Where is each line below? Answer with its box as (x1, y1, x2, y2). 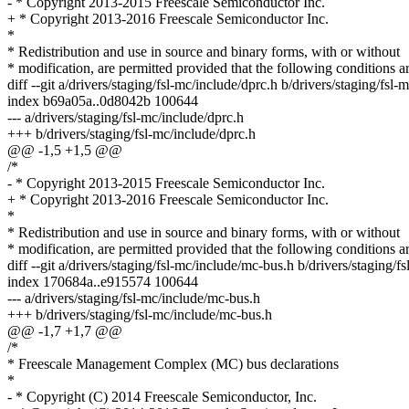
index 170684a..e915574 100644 (7, 274, 198, 290)
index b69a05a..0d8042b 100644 (7, 93, 198, 110)
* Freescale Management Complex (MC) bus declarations (7, 356, 339, 372)
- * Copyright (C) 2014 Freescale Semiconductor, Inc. (7, 389, 317, 405)
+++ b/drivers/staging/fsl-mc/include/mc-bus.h (7, 307, 272, 323)
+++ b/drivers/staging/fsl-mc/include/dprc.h (7, 126, 256, 142)
